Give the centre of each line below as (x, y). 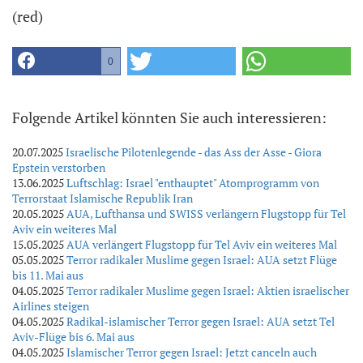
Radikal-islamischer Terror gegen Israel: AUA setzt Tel (201, 322)
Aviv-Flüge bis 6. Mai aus (73, 337)
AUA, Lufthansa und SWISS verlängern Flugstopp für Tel (206, 214)
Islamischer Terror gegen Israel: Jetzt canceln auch (192, 352)
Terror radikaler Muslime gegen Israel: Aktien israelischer (208, 291)
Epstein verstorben (59, 168)
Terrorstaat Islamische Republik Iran (102, 199)
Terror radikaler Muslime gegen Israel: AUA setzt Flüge (202, 260)
